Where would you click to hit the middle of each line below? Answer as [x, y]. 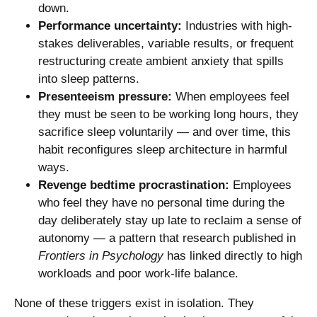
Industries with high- [237, 25]
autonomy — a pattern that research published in [167, 238]
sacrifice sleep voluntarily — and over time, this [165, 132]
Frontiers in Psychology [101, 255]
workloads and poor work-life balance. [138, 273]
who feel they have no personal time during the [161, 202]
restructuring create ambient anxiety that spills [161, 61]
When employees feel [231, 96]
